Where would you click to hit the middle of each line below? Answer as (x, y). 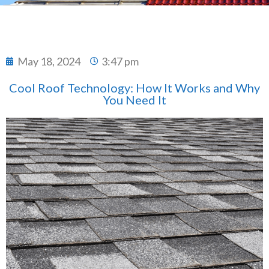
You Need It (134, 99)
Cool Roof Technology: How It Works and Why (134, 87)
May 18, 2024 (49, 61)
